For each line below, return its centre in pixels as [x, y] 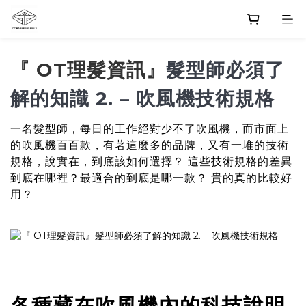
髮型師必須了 [225, 70]
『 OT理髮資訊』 [88, 70]
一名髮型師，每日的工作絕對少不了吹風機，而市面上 [150, 129]
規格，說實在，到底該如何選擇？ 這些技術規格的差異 [151, 162]
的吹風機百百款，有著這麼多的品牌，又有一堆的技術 [150, 145]
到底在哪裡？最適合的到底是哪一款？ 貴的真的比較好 [151, 178]
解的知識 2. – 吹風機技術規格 [142, 98]
